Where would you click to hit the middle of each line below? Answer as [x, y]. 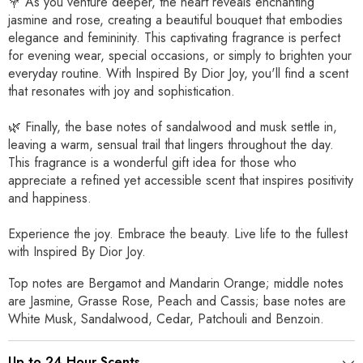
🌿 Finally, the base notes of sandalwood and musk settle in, [173, 127]
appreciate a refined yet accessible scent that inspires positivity [181, 181]
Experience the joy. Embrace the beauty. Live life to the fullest [178, 234]
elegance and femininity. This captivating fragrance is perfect [174, 38]
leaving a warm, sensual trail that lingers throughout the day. [171, 145]
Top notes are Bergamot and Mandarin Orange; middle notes [176, 284]
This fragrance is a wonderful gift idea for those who [152, 163]
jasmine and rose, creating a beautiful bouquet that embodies [175, 20]
